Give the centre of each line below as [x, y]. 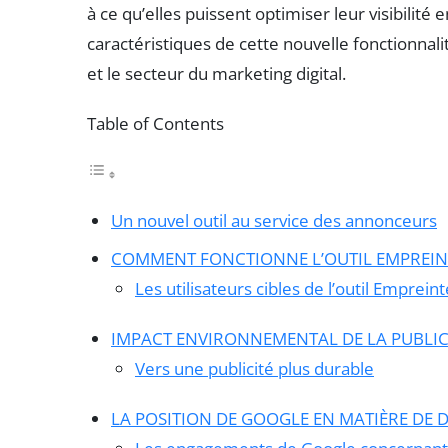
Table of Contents [155, 124]
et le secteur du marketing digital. [216, 74]
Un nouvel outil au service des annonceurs [274, 220]
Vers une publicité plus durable [254, 368]
